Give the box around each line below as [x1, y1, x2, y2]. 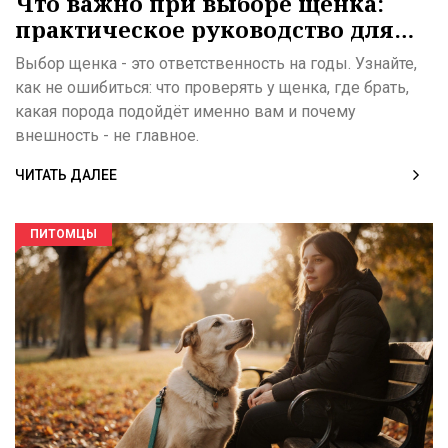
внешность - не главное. [15, 126, 199, 146]
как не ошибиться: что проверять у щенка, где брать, [15, 78, 409, 98]
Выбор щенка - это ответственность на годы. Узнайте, [15, 54, 417, 74]
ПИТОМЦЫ [30, 227, 97, 242]
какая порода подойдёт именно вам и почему [15, 102, 356, 122]
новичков [15, 40, 134, 71]
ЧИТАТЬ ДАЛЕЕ [15, 167, 117, 184]
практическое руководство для [15, 14, 394, 45]
